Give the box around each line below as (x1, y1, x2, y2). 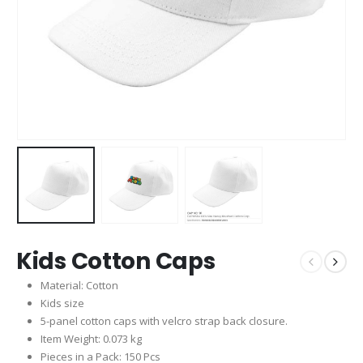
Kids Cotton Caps (16, 246, 216, 278)
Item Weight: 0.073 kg (40, 331, 142, 347)
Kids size (40, 296, 84, 311)
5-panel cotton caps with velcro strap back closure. (40, 314, 288, 329)
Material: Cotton (40, 278, 118, 293)
